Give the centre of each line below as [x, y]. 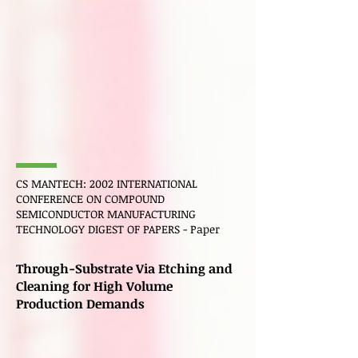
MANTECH [57, 183]
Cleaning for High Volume [94, 286]
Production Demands [80, 304]
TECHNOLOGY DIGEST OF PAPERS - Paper [119, 229]
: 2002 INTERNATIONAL [140, 183]
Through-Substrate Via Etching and [124, 268]
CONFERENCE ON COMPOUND [90, 199]
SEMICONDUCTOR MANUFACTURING [106, 214]
